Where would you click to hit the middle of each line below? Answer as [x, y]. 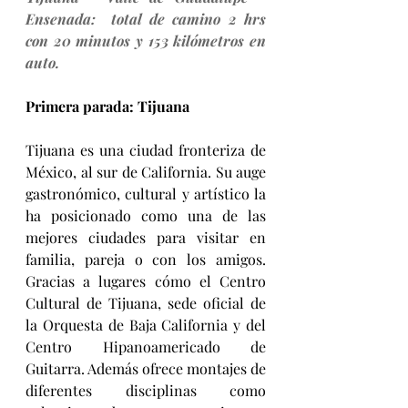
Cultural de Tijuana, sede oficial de [146, 302]
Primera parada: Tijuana [107, 106]
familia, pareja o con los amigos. [146, 259]
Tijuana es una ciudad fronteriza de [146, 149]
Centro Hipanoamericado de [146, 346]
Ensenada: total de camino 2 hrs [146, 18]
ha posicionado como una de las [146, 215]
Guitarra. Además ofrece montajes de [146, 368]
